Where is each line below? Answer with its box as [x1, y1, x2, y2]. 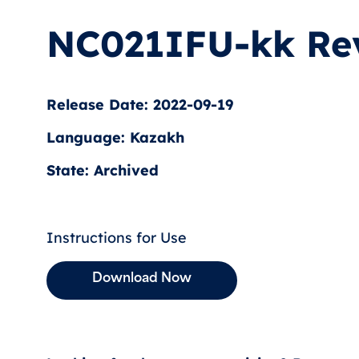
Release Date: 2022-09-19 [46, 95, 233, 114]
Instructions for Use [46, 228, 187, 247]
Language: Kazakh [46, 127, 184, 147]
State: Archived [46, 160, 159, 179]
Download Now [92, 272, 192, 285]
